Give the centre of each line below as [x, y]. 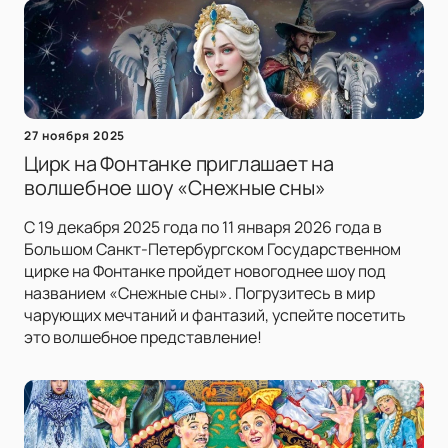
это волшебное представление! [143, 337]
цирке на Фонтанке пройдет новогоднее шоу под [205, 271]
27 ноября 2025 [75, 136]
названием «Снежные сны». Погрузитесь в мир [199, 293]
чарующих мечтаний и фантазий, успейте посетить [215, 315]
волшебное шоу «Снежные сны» [175, 188]
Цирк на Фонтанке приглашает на [179, 164]
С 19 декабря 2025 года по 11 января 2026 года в [203, 227]
